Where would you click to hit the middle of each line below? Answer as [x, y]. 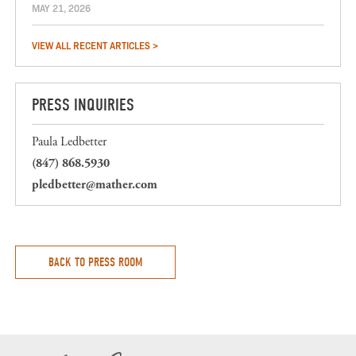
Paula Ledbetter [70, 142]
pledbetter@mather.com [95, 185]
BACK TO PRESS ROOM [96, 262]
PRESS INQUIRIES [83, 105]
